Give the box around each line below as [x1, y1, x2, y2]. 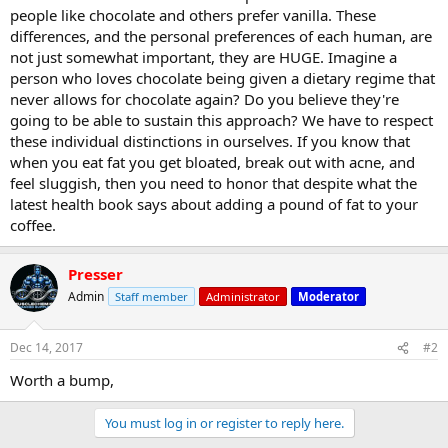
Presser [68, 263, 123, 284]
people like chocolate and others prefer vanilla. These [10, 4, 376, 25]
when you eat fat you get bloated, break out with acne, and [10, 151, 415, 172]
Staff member [115, 288, 188, 304]
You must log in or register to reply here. [104, 414, 344, 433]
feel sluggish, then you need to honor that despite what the [10, 172, 417, 193]
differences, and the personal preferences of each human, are [10, 25, 432, 46]
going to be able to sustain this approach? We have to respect [10, 109, 433, 130]
